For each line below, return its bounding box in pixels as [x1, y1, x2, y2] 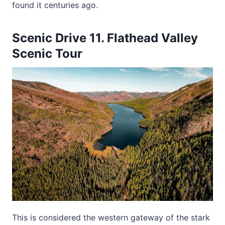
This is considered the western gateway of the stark [12, 212, 210, 223]
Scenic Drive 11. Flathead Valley [12, 30, 198, 45]
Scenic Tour [12, 46, 82, 61]
